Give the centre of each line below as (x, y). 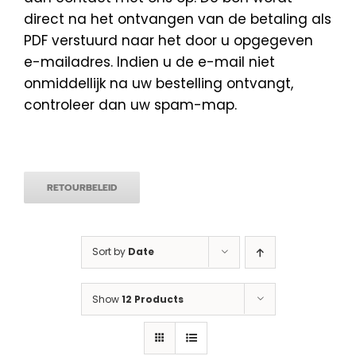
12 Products (152, 299)
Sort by (110, 251)
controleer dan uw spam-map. (130, 104)
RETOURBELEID (82, 187)
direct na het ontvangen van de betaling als (178, 19)
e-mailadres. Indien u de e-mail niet (149, 62)
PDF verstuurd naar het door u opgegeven (168, 40)
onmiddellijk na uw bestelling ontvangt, (159, 83)
